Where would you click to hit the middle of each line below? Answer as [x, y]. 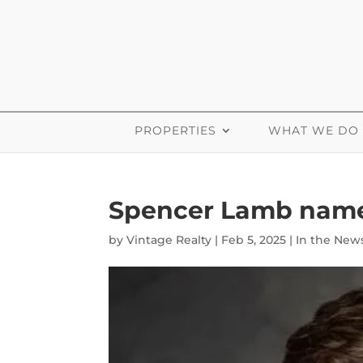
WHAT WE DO [314, 130]
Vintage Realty [169, 240]
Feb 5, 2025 [254, 240]
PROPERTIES [175, 130]
